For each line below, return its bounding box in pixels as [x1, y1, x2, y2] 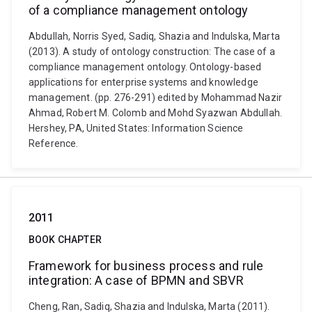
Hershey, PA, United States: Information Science [29, 123, 244, 134]
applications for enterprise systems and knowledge [29, 77, 258, 88]
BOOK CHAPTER [29, 234, 102, 245]
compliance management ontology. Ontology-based [29, 61, 262, 72]
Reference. [29, 138, 79, 149]
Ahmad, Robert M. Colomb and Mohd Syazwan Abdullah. [29, 107, 283, 118]
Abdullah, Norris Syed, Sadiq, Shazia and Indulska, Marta [29, 31, 280, 42]
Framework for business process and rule [29, 258, 264, 273]
